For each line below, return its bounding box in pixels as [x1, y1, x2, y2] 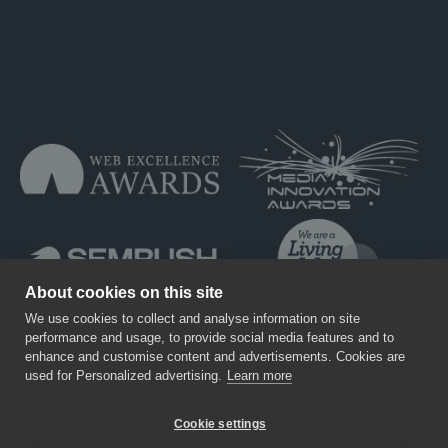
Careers [93, 406, 142, 426]
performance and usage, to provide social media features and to [25, 330, 394, 345]
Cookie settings [174, 416, 266, 431]
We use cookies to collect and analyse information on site [25, 311, 360, 326]
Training [20, 406, 69, 426]
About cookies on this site [25, 284, 223, 301]
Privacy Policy [166, 406, 253, 426]
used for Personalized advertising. [25, 368, 222, 383]
